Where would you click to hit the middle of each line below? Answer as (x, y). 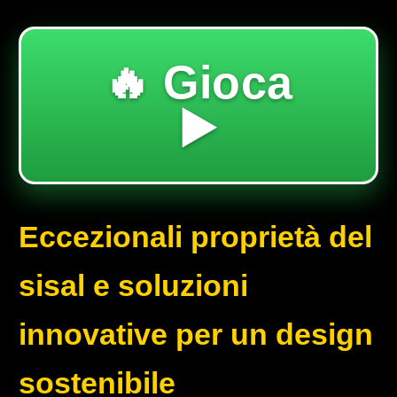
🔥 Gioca (198, 82)
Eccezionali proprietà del (195, 236)
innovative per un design (196, 334)
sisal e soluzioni (133, 285)
